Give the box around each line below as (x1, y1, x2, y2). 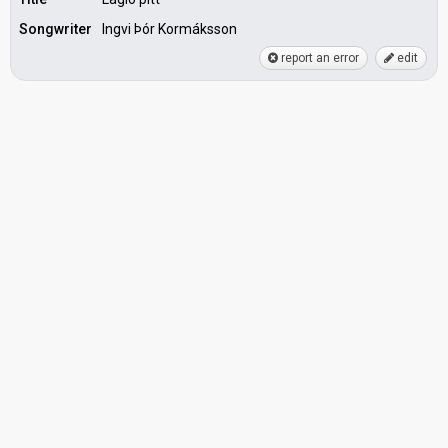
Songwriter (19, 21, 92, 37)
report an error (278, 51, 359, 65)
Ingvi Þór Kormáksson (102, 21, 237, 37)
